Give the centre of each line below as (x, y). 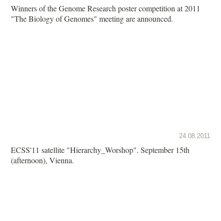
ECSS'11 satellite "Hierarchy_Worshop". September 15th (100, 149)
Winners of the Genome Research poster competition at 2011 (106, 8)
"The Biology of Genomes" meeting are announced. (92, 18)
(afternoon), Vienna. (42, 160)
